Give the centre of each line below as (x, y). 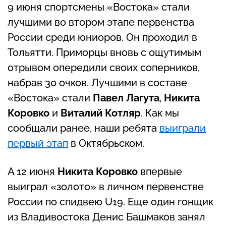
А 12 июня (33, 171)
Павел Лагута (126, 98)
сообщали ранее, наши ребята (83, 128)
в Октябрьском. (106, 143)
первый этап (38, 143)
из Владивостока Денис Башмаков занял (106, 217)
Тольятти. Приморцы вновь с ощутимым (104, 52)
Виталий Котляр (101, 113)
